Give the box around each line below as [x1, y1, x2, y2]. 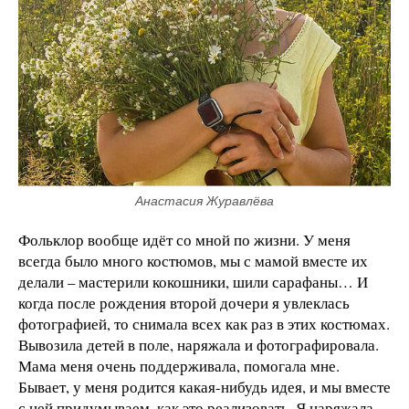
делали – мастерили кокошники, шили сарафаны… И [18, 270, 368, 292]
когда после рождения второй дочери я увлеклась [18, 291, 350, 313]
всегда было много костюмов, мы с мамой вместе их [18, 249, 368, 271]
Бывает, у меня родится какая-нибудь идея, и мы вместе [18, 375, 391, 397]
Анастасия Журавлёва [135, 193, 274, 208]
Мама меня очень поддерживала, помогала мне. [18, 354, 340, 376]
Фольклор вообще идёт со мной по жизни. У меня [18, 228, 351, 250]
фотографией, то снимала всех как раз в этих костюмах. [18, 312, 390, 334]
